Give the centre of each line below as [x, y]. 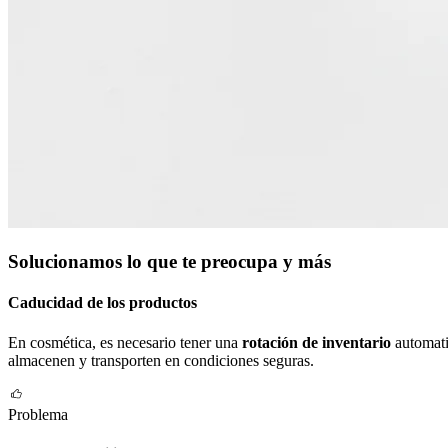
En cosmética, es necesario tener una [125, 342]
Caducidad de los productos [102, 303]
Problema [38, 414]
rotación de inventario [318, 342]
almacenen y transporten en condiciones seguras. [161, 360]
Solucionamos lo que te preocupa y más [169, 262]
